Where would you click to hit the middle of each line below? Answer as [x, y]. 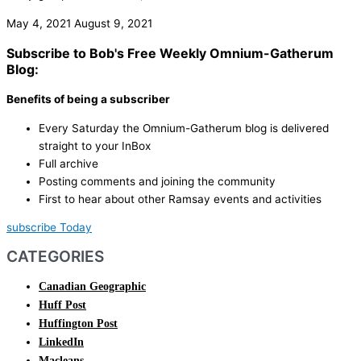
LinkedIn [61, 342]
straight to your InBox [95, 145]
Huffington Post [78, 324]
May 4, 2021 [40, 24]
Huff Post [62, 305]
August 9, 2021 [113, 24]
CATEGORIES [55, 257]
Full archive [68, 163]
